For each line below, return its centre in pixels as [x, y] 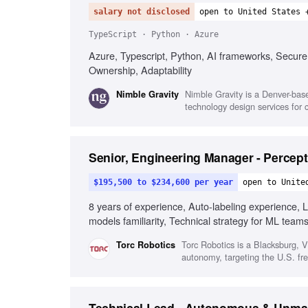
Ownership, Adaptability [140, 70]
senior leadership [126, 235]
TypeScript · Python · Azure [154, 34]
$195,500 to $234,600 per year [163, 182]
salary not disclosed [142, 12]
